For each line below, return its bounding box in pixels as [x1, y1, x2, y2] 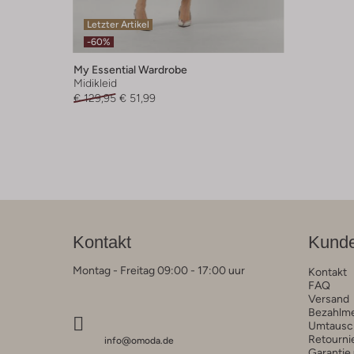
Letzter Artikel [87, 18, 149, 30]
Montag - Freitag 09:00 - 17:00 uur [73, 263, 245, 277]
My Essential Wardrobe [73, 62, 187, 76]
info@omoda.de [104, 334, 174, 346]
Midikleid [73, 76, 117, 89]
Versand [307, 292, 349, 305]
